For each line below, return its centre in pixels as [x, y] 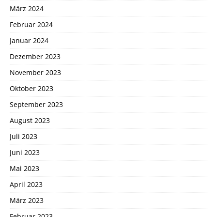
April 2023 [26, 184]
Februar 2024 [31, 24]
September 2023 [36, 104]
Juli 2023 [23, 136]
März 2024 [27, 8]
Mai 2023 [24, 168]
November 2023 [35, 72]
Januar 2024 [29, 40]
